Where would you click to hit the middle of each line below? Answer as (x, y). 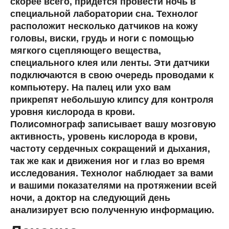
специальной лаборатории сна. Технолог (104, 14)
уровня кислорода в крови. (73, 112)
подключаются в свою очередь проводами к (112, 75)
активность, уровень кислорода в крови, (104, 136)
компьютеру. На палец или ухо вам (90, 87)
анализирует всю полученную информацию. (112, 210)
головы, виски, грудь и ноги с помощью (102, 38)
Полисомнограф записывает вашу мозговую (113, 124)
